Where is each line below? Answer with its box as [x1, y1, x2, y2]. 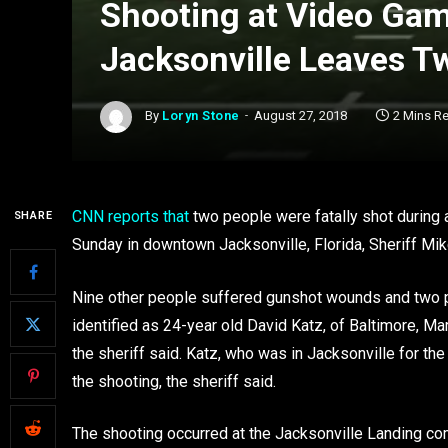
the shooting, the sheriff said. [72, 371, 276, 391]
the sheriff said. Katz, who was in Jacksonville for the [72, 343, 445, 363]
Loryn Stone [162, 108, 240, 124]
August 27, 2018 [253, 108, 347, 124]
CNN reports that [72, 207, 189, 226]
